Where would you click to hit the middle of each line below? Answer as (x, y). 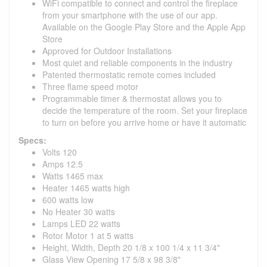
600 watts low (68, 199)
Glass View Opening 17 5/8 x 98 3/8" (111, 259)
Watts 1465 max (73, 176)
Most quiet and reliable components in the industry (137, 62)
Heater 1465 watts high (86, 187)
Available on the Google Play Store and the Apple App (144, 27)
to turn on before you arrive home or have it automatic (144, 122)
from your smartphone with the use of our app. (130, 15)
